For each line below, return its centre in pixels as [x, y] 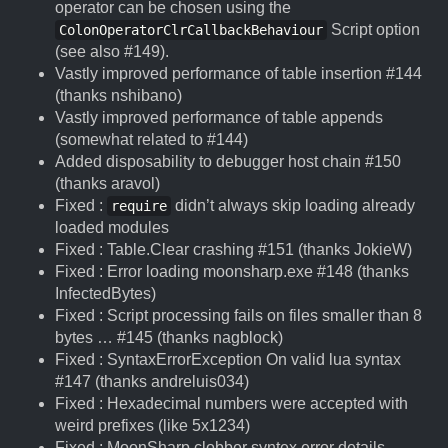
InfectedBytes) [105, 293]
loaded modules [112, 227]
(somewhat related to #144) [151, 139]
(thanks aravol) [107, 183]
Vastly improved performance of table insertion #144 [238, 73]
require [139, 206]
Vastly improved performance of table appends [219, 117]
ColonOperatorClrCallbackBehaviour [191, 30]
